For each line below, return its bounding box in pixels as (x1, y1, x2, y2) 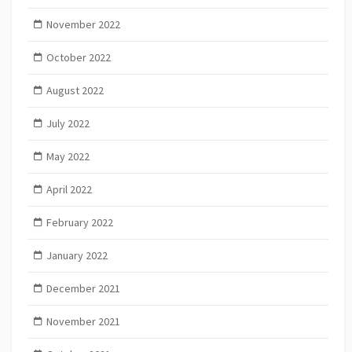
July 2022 (46, 116, 90, 131)
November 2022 (46, 17, 120, 32)
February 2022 (46, 215, 113, 230)
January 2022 (46, 248, 108, 263)
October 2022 (46, 50, 111, 65)
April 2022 (46, 182, 92, 197)
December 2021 (46, 281, 120, 296)
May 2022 (46, 149, 90, 164)
